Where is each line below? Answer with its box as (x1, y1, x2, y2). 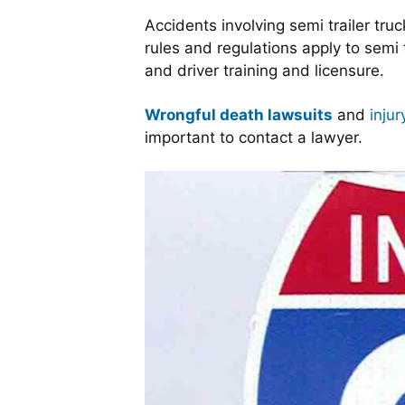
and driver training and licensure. (145, 61, 384, 80)
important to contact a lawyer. (145, 128, 363, 146)
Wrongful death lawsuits (145, 106, 333, 124)
